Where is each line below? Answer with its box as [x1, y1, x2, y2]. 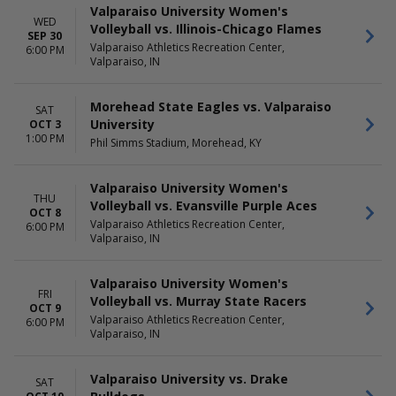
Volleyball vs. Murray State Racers [90, 293, 307, 309]
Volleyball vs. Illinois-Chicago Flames [90, 20, 322, 37]
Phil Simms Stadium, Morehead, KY [90, 135, 262, 150]
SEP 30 [27, 27, 62, 43]
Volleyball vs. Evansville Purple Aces [90, 197, 317, 214]
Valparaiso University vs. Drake [90, 370, 288, 387]
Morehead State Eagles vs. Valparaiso [90, 98, 331, 115]
